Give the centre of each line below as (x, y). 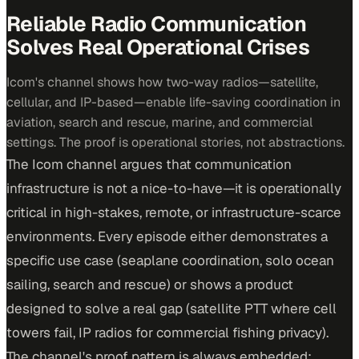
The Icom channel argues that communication (149, 164)
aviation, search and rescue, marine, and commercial (159, 122)
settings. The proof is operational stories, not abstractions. (175, 142)
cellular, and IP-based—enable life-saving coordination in (173, 102)
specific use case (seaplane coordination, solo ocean (170, 260)
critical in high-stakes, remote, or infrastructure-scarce (174, 212)
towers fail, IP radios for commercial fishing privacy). (167, 333)
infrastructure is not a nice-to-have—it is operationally (174, 188)
